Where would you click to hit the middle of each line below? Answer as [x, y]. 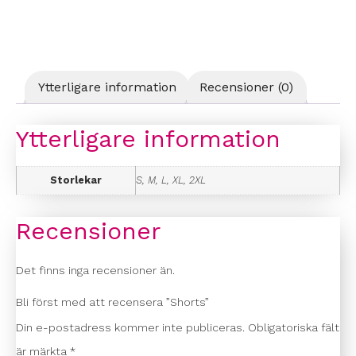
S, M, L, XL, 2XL [171, 180]
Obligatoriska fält [294, 327]
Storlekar [76, 180]
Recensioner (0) [246, 87]
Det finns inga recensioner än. [95, 270]
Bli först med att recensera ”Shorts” [112, 302]
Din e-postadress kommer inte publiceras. [130, 327]
